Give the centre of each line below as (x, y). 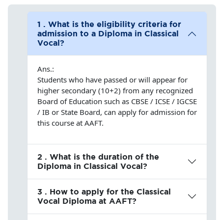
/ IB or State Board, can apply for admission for (117, 112)
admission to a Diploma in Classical (108, 34)
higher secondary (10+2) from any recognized (115, 91)
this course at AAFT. (70, 123)
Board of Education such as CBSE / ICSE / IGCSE (117, 101)
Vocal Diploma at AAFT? (87, 201)
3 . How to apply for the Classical (104, 192)
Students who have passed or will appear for (112, 80)
